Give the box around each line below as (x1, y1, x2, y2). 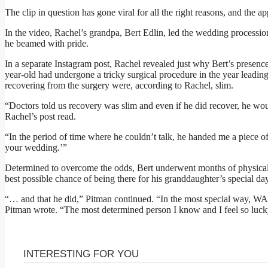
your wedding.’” (5, 142, 67, 153)
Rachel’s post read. (5, 111, 76, 122)
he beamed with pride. (5, 38, 89, 49)
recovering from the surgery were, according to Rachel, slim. (5, 80, 233, 91)
